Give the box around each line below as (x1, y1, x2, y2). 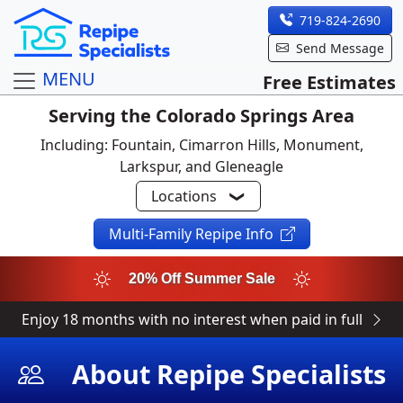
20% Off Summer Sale (128, 271, 275, 286)
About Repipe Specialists (65, 356, 386, 391)
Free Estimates (263, 69, 396, 94)
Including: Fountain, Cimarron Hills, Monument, (40, 135, 363, 155)
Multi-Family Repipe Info (108, 224, 273, 244)
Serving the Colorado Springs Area (49, 103, 354, 128)
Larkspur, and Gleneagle (120, 157, 283, 176)
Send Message (296, 39, 384, 57)
